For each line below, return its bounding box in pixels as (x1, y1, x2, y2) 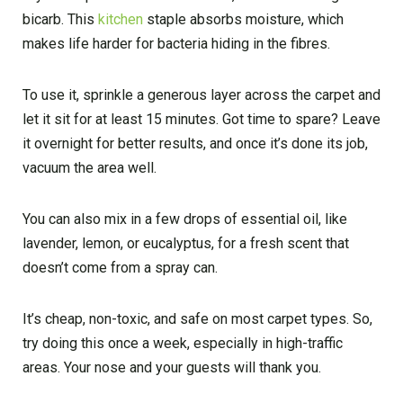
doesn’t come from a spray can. (22, 258, 218, 276)
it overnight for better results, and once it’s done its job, (22, 134, 368, 152)
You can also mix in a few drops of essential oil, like (22, 210, 347, 228)
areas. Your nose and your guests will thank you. (22, 358, 321, 376)
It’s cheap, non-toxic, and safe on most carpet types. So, (22, 309, 372, 327)
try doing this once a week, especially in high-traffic (22, 334, 343, 352)
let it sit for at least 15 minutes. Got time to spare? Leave (22, 110, 381, 128)
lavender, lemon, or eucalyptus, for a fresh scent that (22, 234, 349, 252)
